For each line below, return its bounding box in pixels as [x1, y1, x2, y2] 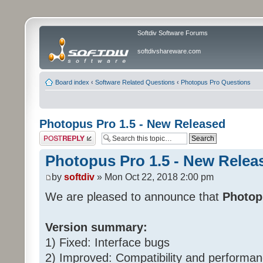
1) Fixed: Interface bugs [45, 236, 170, 249]
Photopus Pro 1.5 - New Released [39, 117, 225, 130]
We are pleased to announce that [45, 190, 222, 204]
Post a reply [39, 131, 73, 138]
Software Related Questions [95, 79, 175, 86]
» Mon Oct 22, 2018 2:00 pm [95, 172, 214, 183]
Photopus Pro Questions [181, 79, 251, 86]
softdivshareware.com [137, 47, 201, 55]
